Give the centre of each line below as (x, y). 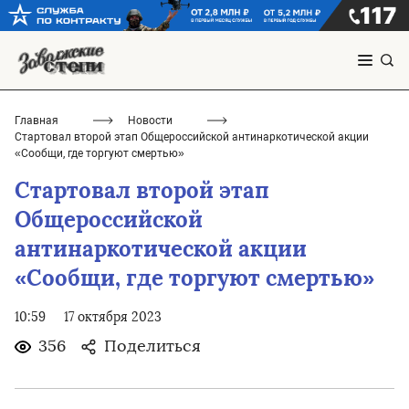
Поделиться (152, 346)
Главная (37, 121)
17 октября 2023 (113, 318)
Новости (150, 121)
